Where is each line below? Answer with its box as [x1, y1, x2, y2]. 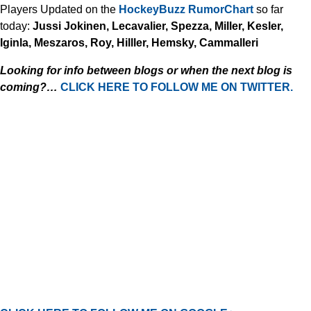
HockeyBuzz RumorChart [119, 3, 256, 15]
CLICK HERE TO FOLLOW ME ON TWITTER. [60, 81, 293, 93]
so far [256, 3, 283, 15]
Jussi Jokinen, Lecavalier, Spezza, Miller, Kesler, [33, 20, 283, 32]
